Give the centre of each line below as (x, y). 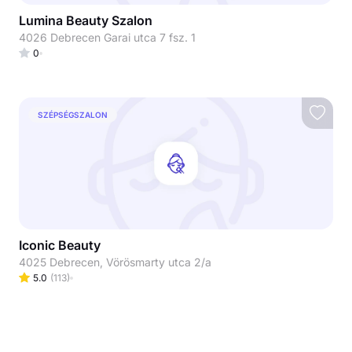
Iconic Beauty (60, 245)
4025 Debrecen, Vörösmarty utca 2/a (115, 262)
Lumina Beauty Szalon (86, 20)
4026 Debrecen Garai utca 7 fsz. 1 (107, 37)
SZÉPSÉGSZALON (73, 114)
